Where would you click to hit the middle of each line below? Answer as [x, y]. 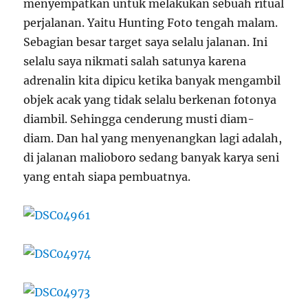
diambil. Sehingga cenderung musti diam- [139, 119]
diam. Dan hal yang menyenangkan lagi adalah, [153, 138]
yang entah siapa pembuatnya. [107, 176]
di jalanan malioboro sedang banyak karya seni [152, 157]
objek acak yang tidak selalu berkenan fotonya [150, 99]
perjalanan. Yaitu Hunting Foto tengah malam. [151, 22]
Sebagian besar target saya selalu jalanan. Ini [146, 42]
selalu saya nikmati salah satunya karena [135, 61]
